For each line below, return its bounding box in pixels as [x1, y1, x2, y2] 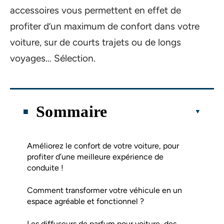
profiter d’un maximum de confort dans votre [10, 20, 199, 32]
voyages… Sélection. [10, 52, 95, 64]
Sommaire [36, 102, 107, 120]
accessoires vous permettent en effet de [10, 4, 181, 16]
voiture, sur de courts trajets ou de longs [10, 36, 181, 48]
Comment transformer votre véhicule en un [27, 185, 182, 195]
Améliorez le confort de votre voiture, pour [27, 140, 179, 150]
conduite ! [27, 162, 63, 172]
